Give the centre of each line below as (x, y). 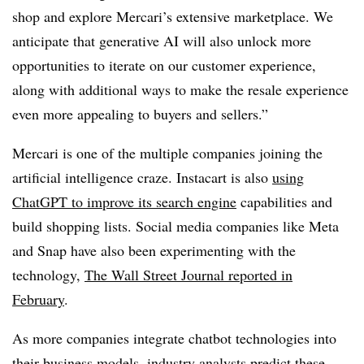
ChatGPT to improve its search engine (124, 201)
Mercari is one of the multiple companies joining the (167, 152)
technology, (48, 274)
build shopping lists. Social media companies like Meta (175, 225)
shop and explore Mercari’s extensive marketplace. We (173, 16)
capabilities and (284, 201)
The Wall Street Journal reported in (188, 274)
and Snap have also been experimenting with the (154, 250)
